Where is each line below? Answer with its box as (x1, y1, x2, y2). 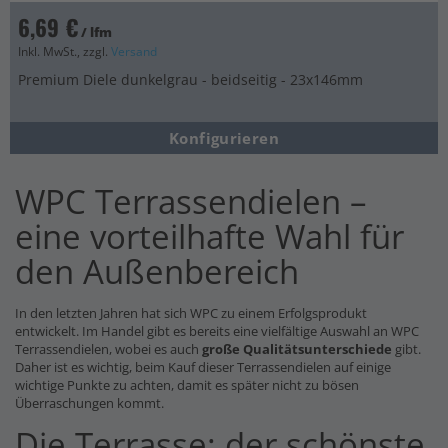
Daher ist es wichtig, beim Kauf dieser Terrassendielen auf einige (15, 357, 391, 376)
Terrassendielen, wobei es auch (15, 339, 202, 358)
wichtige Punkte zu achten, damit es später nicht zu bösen (15, 375, 359, 394)
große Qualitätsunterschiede (202, 339, 395, 358)
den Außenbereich (15, 248, 299, 294)
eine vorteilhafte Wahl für (15, 213, 404, 259)
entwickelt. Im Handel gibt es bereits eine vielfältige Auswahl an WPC (15, 321, 419, 340)
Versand (111, 42, 157, 60)
